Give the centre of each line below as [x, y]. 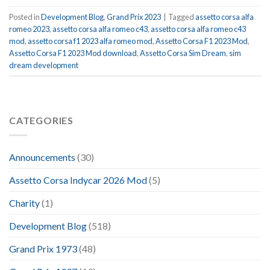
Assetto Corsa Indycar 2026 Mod [78, 180]
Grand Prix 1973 [43, 249]
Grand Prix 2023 [134, 17]
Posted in [25, 17]
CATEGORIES [41, 121]
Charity [24, 203]
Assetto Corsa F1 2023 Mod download [73, 53]
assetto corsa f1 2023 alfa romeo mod [90, 41]
